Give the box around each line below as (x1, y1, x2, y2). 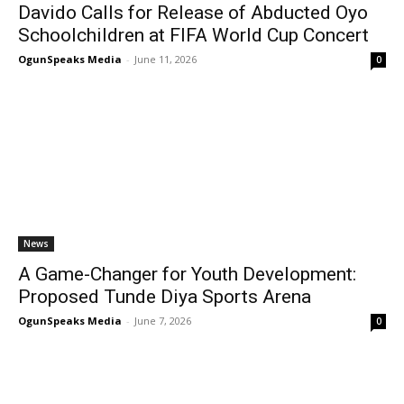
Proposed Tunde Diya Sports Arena (18, 286, 311, 308)
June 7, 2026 (134, 314, 191, 327)
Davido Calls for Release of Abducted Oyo (18, 2, 368, 23)
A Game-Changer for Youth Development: (18, 263, 356, 285)
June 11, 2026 (134, 52, 197, 66)
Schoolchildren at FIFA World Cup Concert (18, 24, 369, 46)
